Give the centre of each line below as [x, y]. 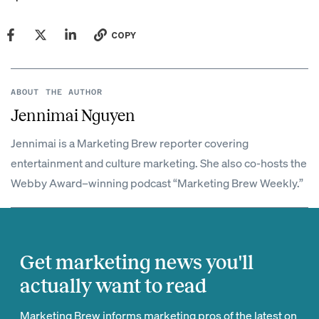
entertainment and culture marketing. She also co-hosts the [159, 163]
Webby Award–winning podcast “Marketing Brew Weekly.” [157, 183]
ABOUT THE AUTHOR [57, 92]
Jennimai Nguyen [73, 116]
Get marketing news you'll [137, 262]
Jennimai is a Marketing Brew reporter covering [130, 143]
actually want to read [113, 286]
